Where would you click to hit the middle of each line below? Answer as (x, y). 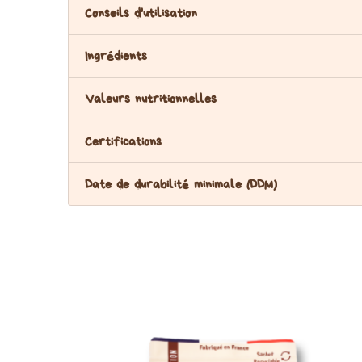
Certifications (123, 141)
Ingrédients (116, 55)
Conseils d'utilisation (141, 13)
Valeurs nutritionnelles (151, 98)
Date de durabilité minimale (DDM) (181, 184)
